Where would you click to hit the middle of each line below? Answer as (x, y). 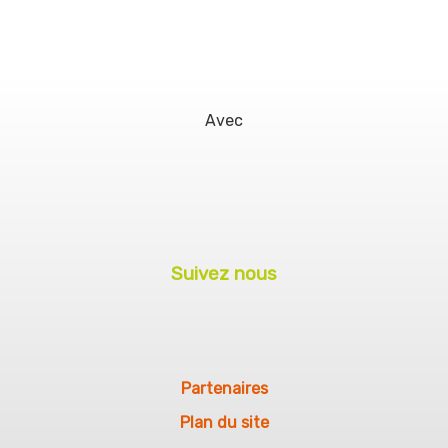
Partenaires (224, 389)
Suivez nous (224, 274)
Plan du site (224, 423)
